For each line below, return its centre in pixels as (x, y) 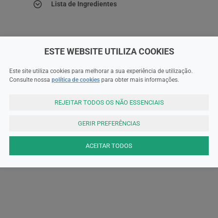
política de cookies (76, 80)
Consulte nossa (30, 80)
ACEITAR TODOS (109, 145)
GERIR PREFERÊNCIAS (109, 123)
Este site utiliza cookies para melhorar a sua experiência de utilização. (101, 71)
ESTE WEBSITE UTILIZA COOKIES (109, 51)
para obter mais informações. (139, 80)
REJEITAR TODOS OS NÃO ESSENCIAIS (109, 102)
